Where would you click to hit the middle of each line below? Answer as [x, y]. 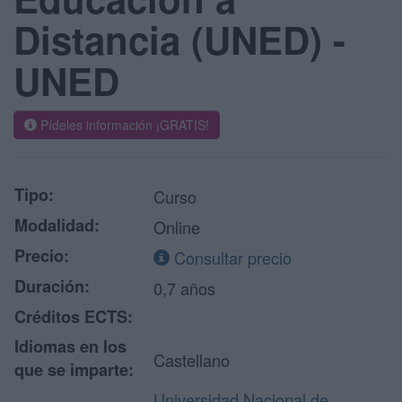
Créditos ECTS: [74, 317]
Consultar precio [231, 258]
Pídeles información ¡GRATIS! [123, 125]
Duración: [52, 286]
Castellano [192, 360]
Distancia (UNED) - [179, 39]
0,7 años [184, 288]
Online [177, 227]
